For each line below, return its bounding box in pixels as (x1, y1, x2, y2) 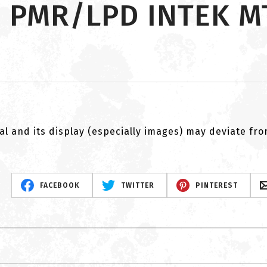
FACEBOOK (40, 181, 80, 190)
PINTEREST (195, 181, 238, 190)
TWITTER (121, 181, 154, 190)
